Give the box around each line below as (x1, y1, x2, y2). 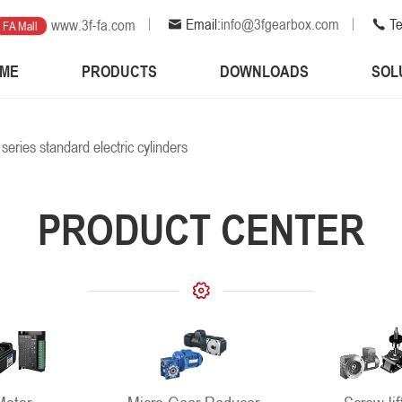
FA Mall (3, 18, 39, 33)
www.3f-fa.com (51, 15, 136, 35)
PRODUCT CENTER (37, 205, 364, 256)
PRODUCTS (82, 61, 158, 81)
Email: (182, 14, 222, 34)
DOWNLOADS (220, 61, 310, 81)
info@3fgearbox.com (221, 14, 340, 34)
